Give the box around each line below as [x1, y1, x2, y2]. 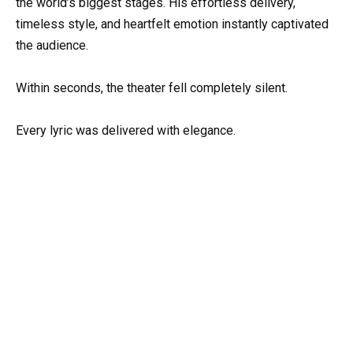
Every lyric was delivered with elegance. [16, 122, 236, 138]
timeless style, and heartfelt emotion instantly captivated [16, 16, 329, 32]
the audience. [16, 37, 88, 53]
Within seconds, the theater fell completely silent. [16, 80, 288, 95]
